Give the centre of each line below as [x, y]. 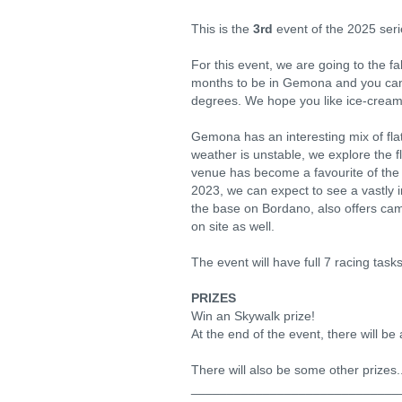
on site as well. [233, 226]
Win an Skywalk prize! [253, 316]
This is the [222, 29]
